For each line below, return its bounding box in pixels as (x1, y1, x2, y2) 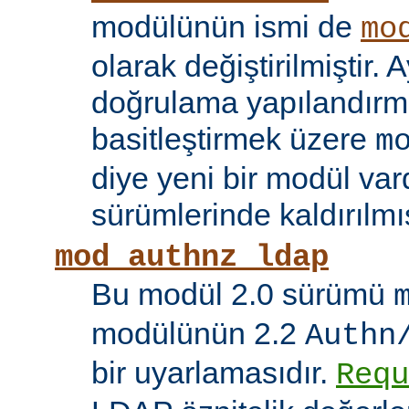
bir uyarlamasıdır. (91, 355, 336, 391)
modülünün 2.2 (91, 316, 305, 351)
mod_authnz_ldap (55, 240, 329, 276)
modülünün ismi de (91, 9, 361, 45)
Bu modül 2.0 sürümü (91, 277, 393, 312)
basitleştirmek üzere (91, 121, 375, 157)
